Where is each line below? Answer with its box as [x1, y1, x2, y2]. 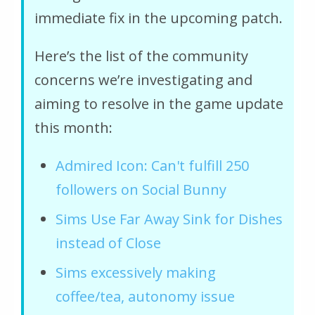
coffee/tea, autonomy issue [56, 286, 235, 306]
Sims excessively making [56, 262, 216, 282]
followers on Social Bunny [56, 179, 226, 199]
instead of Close [56, 233, 161, 252]
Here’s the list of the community [34, 46, 248, 65]
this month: [34, 117, 116, 137]
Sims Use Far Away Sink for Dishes [56, 209, 283, 229]
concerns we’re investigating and [34, 70, 252, 89]
